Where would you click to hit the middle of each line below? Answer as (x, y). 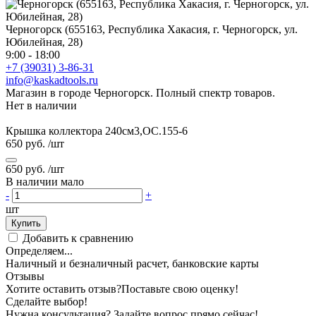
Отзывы (25, 276)
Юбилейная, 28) (44, 42)
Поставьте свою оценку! (180, 288)
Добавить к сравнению (78, 238)
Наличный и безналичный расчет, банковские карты (132, 263)
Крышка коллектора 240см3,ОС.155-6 (97, 130)
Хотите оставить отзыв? (63, 288)
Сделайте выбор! (47, 301)
